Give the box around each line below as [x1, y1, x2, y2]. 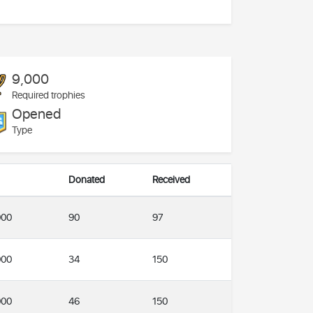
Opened [11, 103, 61, 125]
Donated [68, 172, 105, 187]
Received [152, 172, 190, 187]
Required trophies [11, 87, 85, 103]
